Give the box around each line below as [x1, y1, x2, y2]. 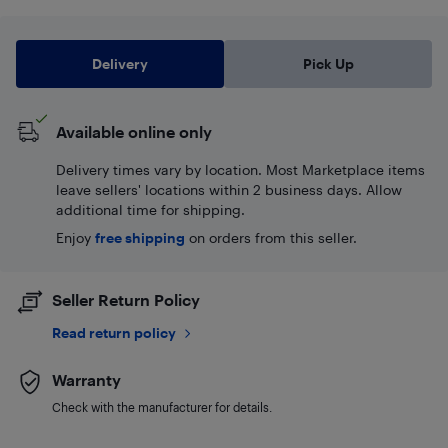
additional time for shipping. [56, 200, 245, 218]
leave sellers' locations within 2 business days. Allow [56, 180, 402, 198]
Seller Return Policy [52, 289, 200, 309]
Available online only [56, 121, 212, 141]
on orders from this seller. [185, 228, 357, 246]
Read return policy [52, 323, 176, 341]
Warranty [52, 369, 121, 389]
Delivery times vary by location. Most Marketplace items [56, 160, 425, 178]
